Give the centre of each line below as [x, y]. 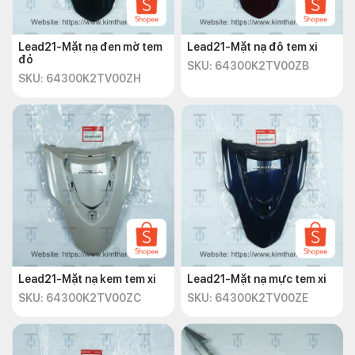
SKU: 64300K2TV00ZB [248, 66]
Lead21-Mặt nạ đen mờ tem [90, 47]
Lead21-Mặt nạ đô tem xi [252, 47]
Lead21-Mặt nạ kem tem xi [87, 279]
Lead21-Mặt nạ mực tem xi [256, 279]
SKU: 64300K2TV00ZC [80, 298]
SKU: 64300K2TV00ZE [248, 298]
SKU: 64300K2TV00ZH [80, 78]
